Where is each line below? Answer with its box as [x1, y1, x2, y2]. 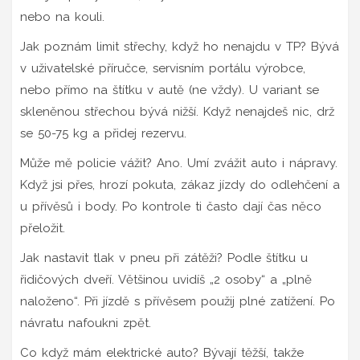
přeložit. [20, 220, 65, 235]
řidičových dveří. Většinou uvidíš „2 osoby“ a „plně [20, 272, 312, 287]
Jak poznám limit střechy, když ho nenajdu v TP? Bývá [20, 39, 339, 54]
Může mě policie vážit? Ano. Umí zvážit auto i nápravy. [20, 155, 337, 170]
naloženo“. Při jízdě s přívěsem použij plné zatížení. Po [20, 293, 335, 309]
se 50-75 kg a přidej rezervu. [20, 125, 186, 141]
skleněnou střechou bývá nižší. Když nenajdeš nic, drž [20, 104, 334, 119]
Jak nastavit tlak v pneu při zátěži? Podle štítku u [20, 250, 308, 265]
